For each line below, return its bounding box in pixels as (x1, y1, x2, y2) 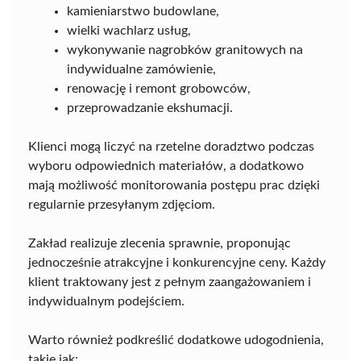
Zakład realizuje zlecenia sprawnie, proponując (28, 237, 291, 250)
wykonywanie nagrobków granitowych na (67, 44, 303, 56)
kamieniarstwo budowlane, (67, 5, 219, 18)
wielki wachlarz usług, (67, 24, 191, 37)
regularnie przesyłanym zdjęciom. (28, 198, 215, 211)
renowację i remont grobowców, (67, 82, 251, 95)
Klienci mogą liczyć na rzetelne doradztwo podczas (28, 140, 314, 153)
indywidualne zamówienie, (67, 63, 216, 76)
